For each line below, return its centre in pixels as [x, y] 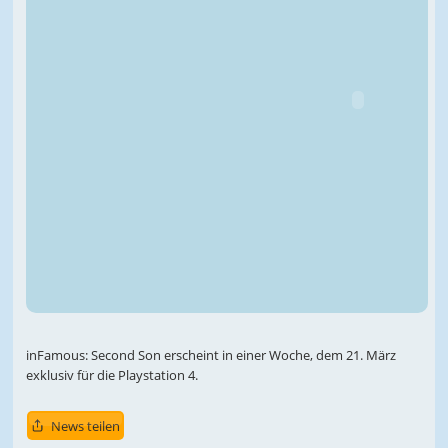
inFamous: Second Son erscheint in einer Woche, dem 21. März [210, 355]
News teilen [85, 425]
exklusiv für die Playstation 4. [111, 375]
